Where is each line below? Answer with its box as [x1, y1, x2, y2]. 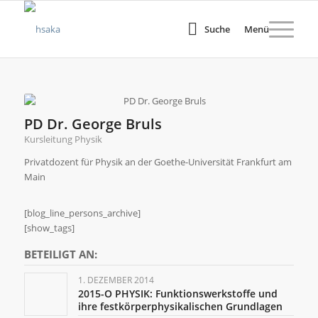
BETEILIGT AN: [23, 247, 97, 262]
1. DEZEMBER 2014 [77, 274, 154, 287]
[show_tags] [23, 221, 75, 235]
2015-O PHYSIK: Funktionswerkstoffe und [77, 287, 278, 301]
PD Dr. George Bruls [23, 114, 162, 133]
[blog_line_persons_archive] [23, 207, 141, 220]
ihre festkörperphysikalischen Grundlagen [77, 300, 283, 314]
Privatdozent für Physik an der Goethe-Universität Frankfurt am [23, 155, 292, 169]
